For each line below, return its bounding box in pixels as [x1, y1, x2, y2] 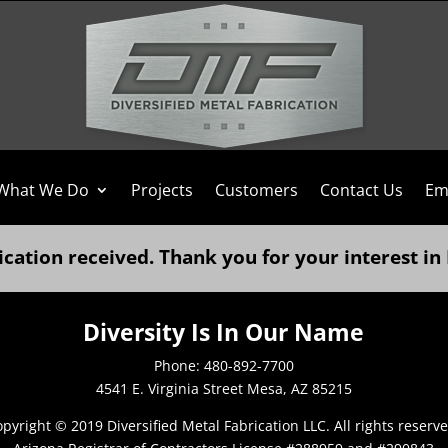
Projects [131, 179, 193, 201]
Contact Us [320, 179, 403, 201]
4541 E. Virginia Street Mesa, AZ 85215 [95, 378, 352, 398]
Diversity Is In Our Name [83, 315, 365, 348]
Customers [215, 179, 298, 201]
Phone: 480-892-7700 [153, 355, 294, 375]
